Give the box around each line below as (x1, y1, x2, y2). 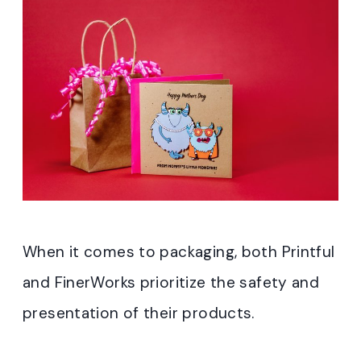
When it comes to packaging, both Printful (23, 242, 335, 263)
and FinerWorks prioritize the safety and (23, 272, 320, 293)
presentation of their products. (23, 303, 255, 324)
